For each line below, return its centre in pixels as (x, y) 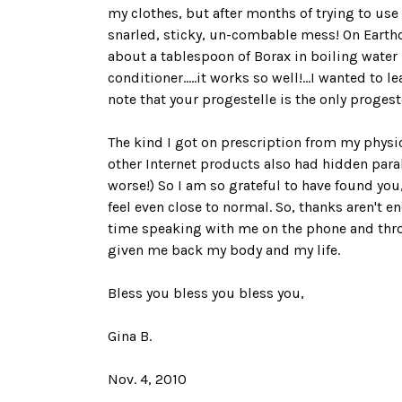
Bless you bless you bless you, (206, 293)
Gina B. (130, 336)
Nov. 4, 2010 (147, 379)
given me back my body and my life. (224, 250)
